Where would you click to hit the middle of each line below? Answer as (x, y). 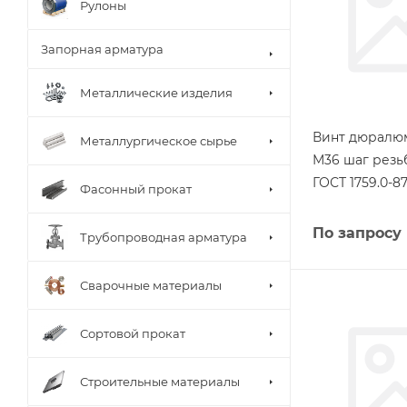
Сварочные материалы (151, 285)
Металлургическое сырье (159, 140)
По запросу (357, 233)
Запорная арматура (102, 49)
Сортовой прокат (133, 333)
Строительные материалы (160, 381)
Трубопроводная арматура (164, 237)
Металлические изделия (156, 92)
